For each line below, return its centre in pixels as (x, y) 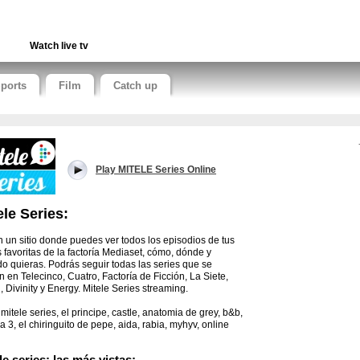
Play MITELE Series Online (156, 170)
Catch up (135, 86)
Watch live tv (59, 46)
